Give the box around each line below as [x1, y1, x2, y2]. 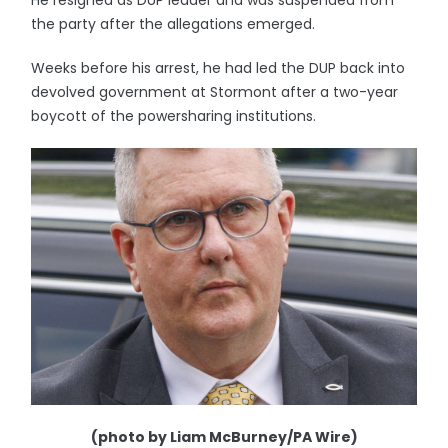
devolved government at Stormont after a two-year [31, 82, 399, 102]
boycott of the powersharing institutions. [31, 106, 317, 126]
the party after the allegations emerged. [31, 14, 316, 34]
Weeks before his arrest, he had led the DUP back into [31, 58, 406, 78]
